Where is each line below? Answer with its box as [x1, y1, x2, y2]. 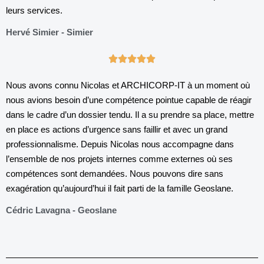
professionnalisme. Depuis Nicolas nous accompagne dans [6, 139, 234, 149]
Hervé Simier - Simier [6, 27, 93, 37]
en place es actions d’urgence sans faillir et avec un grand [6, 124, 227, 134]
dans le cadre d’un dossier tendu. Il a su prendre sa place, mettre [6, 110, 254, 120]
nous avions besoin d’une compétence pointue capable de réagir [6, 95, 252, 105]
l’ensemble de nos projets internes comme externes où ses [6, 154, 233, 164]
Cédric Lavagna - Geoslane [6, 205, 117, 215]
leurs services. [6, 5, 62, 15]
